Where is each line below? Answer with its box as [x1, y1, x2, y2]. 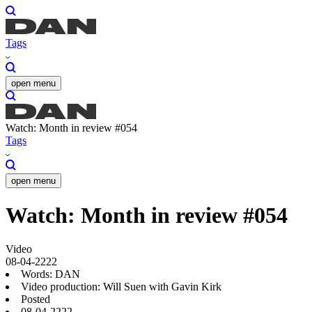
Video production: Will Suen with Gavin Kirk [21, 281, 221, 293]
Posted [21, 293, 50, 306]
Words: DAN [21, 268, 80, 281]
